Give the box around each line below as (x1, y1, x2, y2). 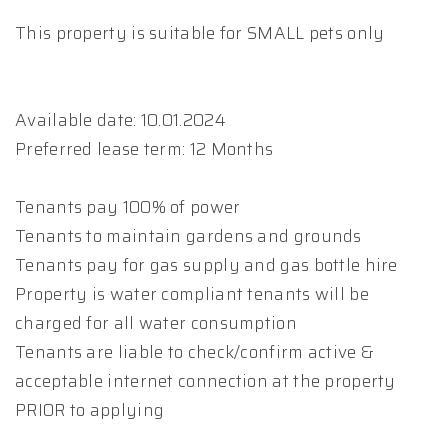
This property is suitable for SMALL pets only (15, 20, 385, 46)
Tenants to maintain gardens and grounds (15, 223, 362, 249)
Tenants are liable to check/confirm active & (15, 339, 375, 365)
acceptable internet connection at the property (15, 368, 396, 394)
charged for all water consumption (15, 310, 297, 336)
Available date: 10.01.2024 (15, 107, 226, 133)
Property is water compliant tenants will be (15, 281, 369, 307)
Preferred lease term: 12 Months (15, 136, 274, 162)
